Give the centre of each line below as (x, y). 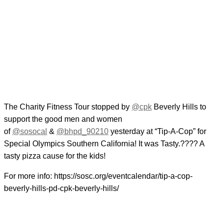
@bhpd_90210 (82, 132)
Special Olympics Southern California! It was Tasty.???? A (104, 144)
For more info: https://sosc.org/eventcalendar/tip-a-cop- (98, 176)
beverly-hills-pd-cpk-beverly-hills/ (61, 189)
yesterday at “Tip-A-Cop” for (157, 132)
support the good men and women (63, 119)
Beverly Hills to (179, 107)
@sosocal (30, 132)
